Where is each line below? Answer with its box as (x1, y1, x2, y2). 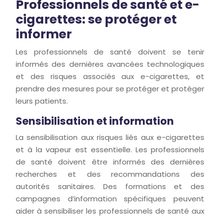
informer (16, 26, 72, 43)
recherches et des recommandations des (16, 169, 204, 179)
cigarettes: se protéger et (16, 11, 177, 28)
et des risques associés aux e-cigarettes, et (16, 71, 204, 82)
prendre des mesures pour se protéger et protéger (16, 83, 204, 94)
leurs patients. (16, 96, 68, 106)
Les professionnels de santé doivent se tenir (16, 47, 204, 57)
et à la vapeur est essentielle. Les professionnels (16, 144, 204, 155)
